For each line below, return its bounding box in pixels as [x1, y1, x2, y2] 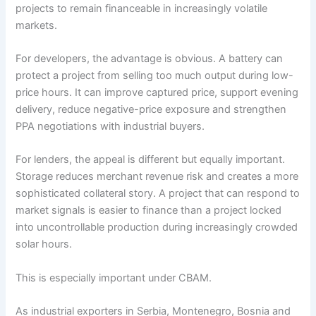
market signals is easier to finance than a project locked [16, 204, 282, 217]
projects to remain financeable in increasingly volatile [16, 1, 268, 15]
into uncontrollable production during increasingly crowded [16, 221, 298, 234]
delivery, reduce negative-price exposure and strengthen [16, 103, 287, 116]
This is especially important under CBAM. [16, 271, 212, 284]
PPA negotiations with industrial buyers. [16, 120, 205, 133]
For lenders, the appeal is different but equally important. [16, 153, 286, 166]
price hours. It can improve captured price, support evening [16, 86, 299, 99]
